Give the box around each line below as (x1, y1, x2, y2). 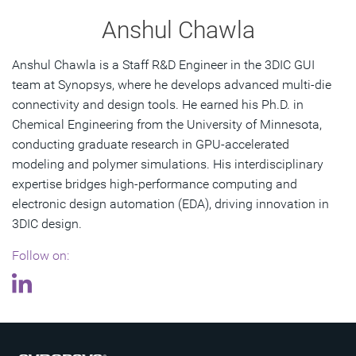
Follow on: (12, 248, 69, 264)
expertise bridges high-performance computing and (12, 176, 297, 192)
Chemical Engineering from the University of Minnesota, (12, 117, 322, 133)
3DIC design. (12, 216, 82, 232)
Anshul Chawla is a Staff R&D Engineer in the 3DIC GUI (12, 57, 315, 73)
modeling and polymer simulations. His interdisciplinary (12, 157, 323, 172)
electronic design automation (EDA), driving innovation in (12, 196, 329, 212)
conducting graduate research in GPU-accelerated (12, 137, 289, 153)
